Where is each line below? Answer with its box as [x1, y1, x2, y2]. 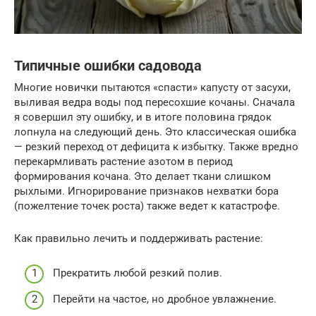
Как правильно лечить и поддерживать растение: [14, 232, 263, 245]
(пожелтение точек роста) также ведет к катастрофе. [14, 200, 280, 213]
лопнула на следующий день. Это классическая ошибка [14, 126, 296, 139]
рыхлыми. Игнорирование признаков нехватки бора [14, 185, 279, 198]
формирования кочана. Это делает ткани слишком [14, 170, 271, 183]
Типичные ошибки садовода [14, 58, 202, 75]
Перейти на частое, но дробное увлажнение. [53, 293, 276, 306]
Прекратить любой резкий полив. [53, 266, 222, 279]
